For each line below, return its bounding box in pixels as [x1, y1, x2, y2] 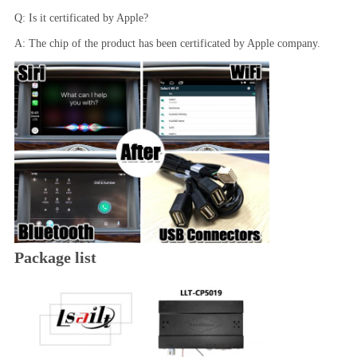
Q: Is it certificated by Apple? [14, 11, 148, 24]
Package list [14, 248, 96, 266]
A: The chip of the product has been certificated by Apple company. [14, 37, 320, 49]
